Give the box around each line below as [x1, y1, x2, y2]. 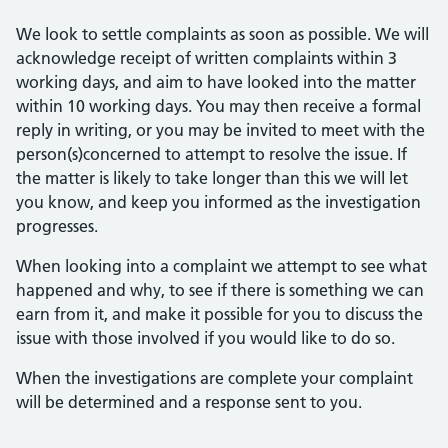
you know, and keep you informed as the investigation [16, 192, 421, 212]
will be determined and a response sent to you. [16, 392, 362, 412]
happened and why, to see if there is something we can [16, 280, 424, 300]
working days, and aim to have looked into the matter [16, 72, 416, 92]
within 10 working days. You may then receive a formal [16, 96, 421, 116]
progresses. [16, 216, 98, 236]
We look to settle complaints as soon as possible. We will [16, 24, 429, 44]
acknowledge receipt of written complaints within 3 [16, 48, 397, 68]
